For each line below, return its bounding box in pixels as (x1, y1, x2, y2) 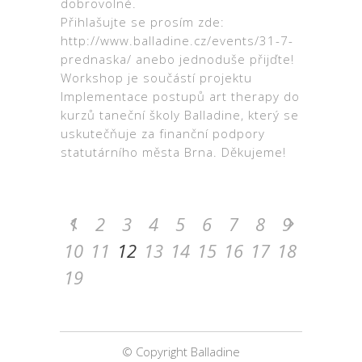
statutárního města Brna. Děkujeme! (61, 143, 290, 160)
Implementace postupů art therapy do (61, 87, 300, 104)
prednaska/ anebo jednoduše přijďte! (61, 50, 294, 67)
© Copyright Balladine (122, 343, 240, 360)
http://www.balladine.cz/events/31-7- (61, 32, 293, 48)
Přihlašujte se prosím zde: (61, 13, 225, 30)
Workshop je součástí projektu (61, 69, 252, 86)
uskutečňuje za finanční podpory (61, 124, 265, 141)
